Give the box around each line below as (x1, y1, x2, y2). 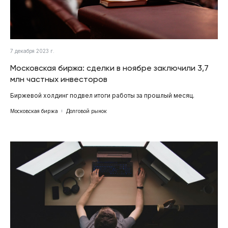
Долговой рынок (66, 107, 107, 114)
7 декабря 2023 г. (10, 47, 54, 54)
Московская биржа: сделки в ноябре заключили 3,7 (10, 63, 209, 73)
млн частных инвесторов (10, 74, 107, 84)
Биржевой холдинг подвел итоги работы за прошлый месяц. (10, 91, 194, 99)
